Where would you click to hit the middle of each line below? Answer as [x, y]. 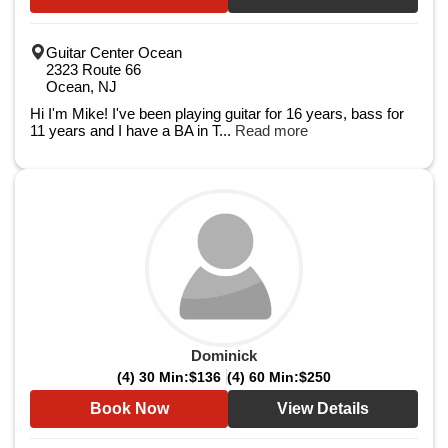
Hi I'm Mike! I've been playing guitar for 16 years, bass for [217, 113]
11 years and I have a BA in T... [132, 130]
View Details [323, 408]
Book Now [129, 408]
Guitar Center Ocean [114, 52]
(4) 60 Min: [263, 377]
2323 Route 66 [93, 69]
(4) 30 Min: [153, 377]
